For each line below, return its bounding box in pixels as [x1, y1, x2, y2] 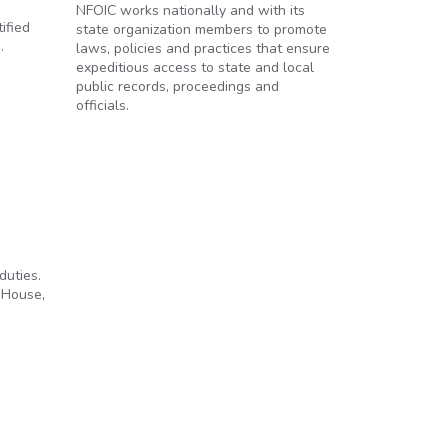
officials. [76, 96, 129, 115]
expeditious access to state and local [76, 58, 314, 77]
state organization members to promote [76, 20, 327, 39]
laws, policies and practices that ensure [76, 39, 330, 58]
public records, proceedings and [76, 77, 279, 96]
